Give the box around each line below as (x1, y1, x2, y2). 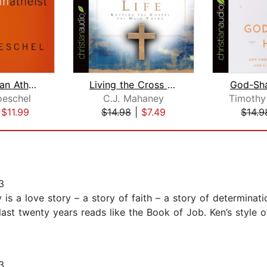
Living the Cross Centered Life (167, 79, 175, 91)
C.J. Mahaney (103, 92, 164, 105)
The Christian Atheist (28, 79, 36, 91)
